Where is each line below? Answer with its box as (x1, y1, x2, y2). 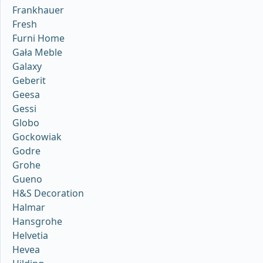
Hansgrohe (12, 215, 62, 228)
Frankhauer (12, 4, 64, 17)
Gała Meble (12, 46, 62, 59)
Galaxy (12, 60, 42, 73)
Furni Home (12, 32, 65, 45)
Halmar (12, 201, 45, 214)
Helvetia (12, 229, 48, 242)
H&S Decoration (12, 187, 84, 200)
